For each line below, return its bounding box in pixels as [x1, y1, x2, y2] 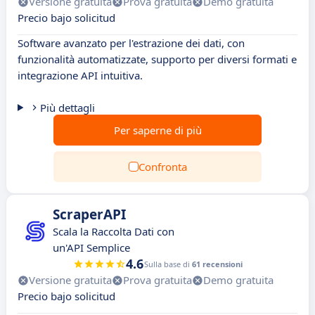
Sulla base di [143, 259, 192, 269]
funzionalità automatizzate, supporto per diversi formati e [18, 52, 297, 66]
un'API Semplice [53, 240, 130, 255]
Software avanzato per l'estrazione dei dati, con [18, 36, 245, 50]
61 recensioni [191, 259, 243, 269]
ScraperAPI [53, 205, 126, 224]
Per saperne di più [113, 123, 202, 137]
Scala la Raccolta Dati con [53, 224, 174, 238]
